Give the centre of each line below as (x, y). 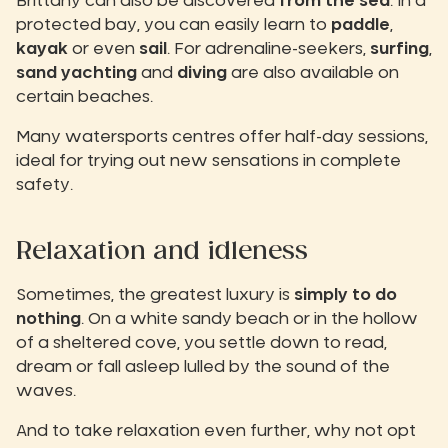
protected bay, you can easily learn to (173, 25)
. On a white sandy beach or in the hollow (249, 319)
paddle (360, 25)
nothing (48, 319)
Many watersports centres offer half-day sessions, (222, 137)
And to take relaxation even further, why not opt (216, 431)
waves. (46, 391)
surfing (399, 49)
